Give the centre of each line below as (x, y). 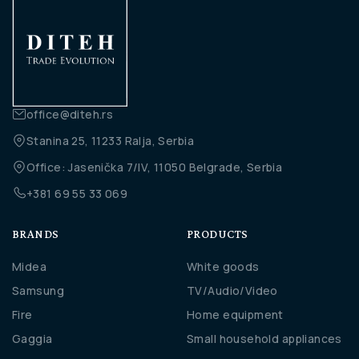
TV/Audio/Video (232, 291)
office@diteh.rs (70, 114)
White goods (223, 267)
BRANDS (36, 234)
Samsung (38, 291)
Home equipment (235, 315)
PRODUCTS (218, 234)
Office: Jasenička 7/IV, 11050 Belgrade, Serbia (155, 167)
